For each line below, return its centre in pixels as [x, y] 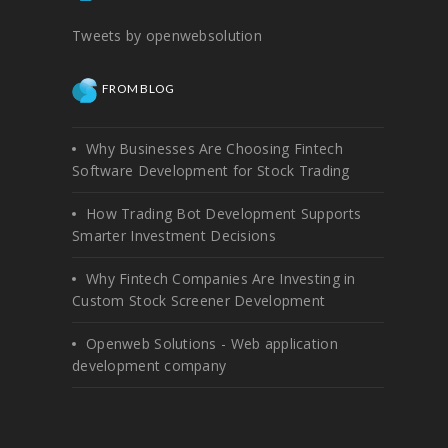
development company [149, 365]
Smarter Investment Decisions [174, 235]
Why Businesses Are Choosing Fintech [214, 148]
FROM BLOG [138, 88]
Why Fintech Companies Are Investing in [221, 278]
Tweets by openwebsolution [167, 35]
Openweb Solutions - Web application [212, 343]
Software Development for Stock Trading [211, 170]
